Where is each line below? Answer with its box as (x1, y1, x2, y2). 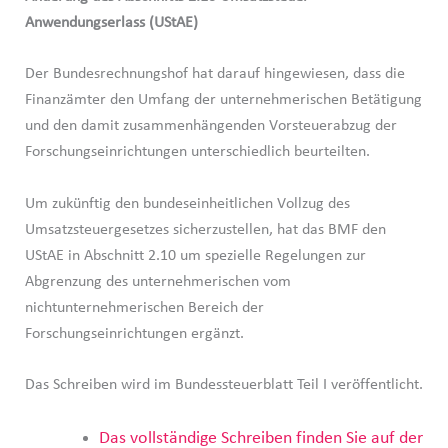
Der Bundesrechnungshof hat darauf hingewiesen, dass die (24, 66, 405, 83)
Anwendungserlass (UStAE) (24, 14, 198, 31)
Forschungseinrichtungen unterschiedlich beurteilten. (24, 144, 370, 161)
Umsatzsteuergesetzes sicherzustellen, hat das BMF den (24, 221, 386, 238)
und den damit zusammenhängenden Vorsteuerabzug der (24, 118, 397, 135)
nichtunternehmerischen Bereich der (24, 299, 264, 316)
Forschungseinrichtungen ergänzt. (24, 325, 244, 342)
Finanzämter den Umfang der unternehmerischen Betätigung (24, 92, 422, 109)
